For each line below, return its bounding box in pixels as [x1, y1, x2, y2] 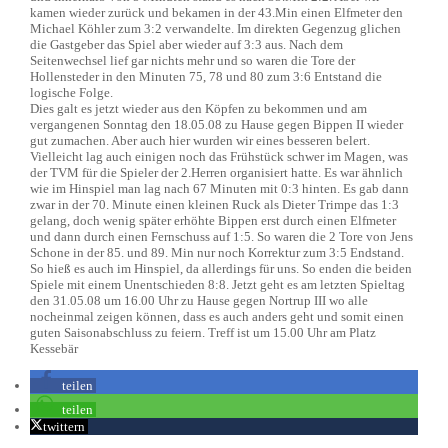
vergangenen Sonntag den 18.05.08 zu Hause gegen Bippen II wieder [30, 117, 403, 132]
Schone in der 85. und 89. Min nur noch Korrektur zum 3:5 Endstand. [30, 245, 404, 260]
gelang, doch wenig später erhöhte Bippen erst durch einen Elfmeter [30, 213, 396, 228]
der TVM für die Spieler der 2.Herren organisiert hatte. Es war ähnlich [30, 165, 403, 180]
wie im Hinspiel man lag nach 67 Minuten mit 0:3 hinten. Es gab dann [30, 181, 409, 196]
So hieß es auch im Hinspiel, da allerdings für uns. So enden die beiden [30, 261, 412, 276]
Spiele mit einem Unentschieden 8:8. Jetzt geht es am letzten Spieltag [30, 277, 405, 292]
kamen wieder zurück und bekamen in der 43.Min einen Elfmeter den [30, 5, 403, 20]
